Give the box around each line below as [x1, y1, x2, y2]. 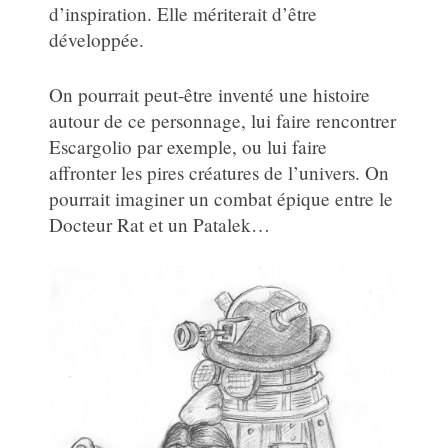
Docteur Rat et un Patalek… [49, 211, 271, 237]
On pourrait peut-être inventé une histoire [49, 81, 371, 107]
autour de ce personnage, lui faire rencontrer [49, 107, 397, 133]
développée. [49, 26, 145, 52]
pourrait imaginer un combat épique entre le [49, 185, 394, 211]
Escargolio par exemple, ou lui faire [49, 133, 328, 159]
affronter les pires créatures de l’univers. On [49, 159, 390, 185]
